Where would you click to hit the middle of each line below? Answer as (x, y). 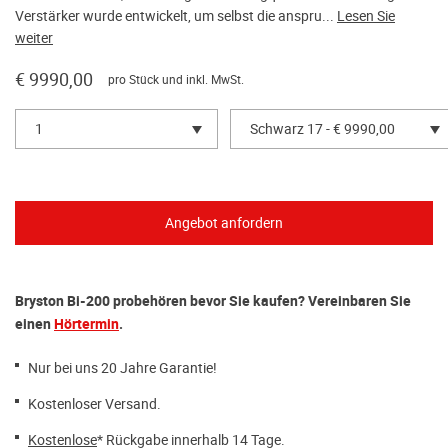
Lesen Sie (366, 15)
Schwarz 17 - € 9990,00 (322, 128)
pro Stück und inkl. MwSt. (176, 79)
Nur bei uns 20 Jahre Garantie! (122, 367)
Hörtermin (86, 324)
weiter (34, 37)
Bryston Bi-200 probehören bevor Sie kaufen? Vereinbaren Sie (213, 301)
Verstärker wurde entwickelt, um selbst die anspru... (176, 15)
